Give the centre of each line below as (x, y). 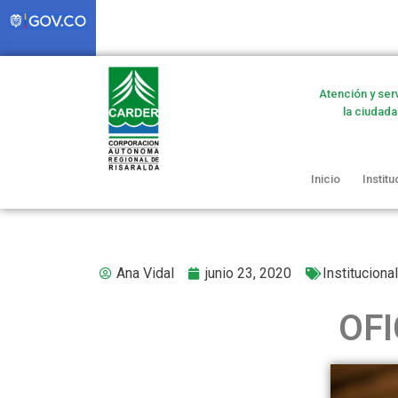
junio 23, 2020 (248, 274)
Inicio (326, 179)
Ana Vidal (145, 274)
